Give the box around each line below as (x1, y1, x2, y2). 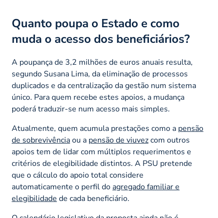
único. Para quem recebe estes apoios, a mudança (12, 91, 184, 103)
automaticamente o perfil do (12, 181, 112, 192)
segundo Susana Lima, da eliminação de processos (12, 68, 188, 79)
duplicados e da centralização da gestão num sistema (12, 80, 196, 91)
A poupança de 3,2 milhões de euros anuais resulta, (12, 56, 193, 68)
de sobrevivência (12, 134, 70, 145)
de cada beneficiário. (57, 193, 129, 204)
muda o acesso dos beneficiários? (12, 31, 190, 47)
